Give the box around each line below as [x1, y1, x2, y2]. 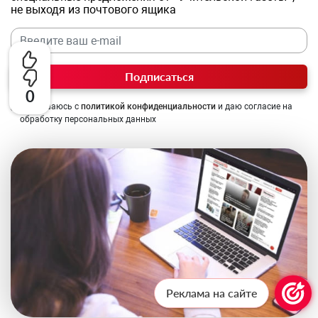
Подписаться [124, 70, 194, 84]
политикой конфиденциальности [81, 102, 216, 112]
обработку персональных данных [20, 114, 156, 125]
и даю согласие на [216, 102, 292, 112]
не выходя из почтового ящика [11, 3, 176, 17]
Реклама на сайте [166, 286, 257, 300]
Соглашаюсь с [20, 102, 81, 112]
